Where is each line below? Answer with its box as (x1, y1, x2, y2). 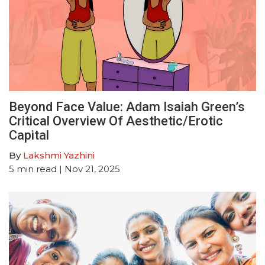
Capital (9, 127, 49, 143)
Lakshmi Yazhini (23, 149, 95, 161)
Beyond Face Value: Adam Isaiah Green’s (9, 99, 245, 114)
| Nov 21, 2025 (57, 163, 120, 174)
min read (17, 163, 57, 174)
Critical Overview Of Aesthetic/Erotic (9, 113, 223, 128)
